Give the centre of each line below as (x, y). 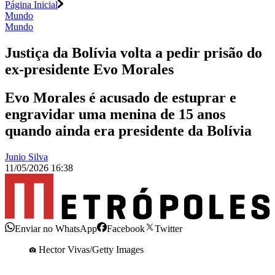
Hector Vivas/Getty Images (91, 249)
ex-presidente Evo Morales (89, 69)
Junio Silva (26, 157)
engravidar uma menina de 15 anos (115, 114)
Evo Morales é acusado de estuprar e (121, 98)
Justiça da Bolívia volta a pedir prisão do (134, 52)
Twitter (168, 228)
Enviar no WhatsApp (56, 228)
